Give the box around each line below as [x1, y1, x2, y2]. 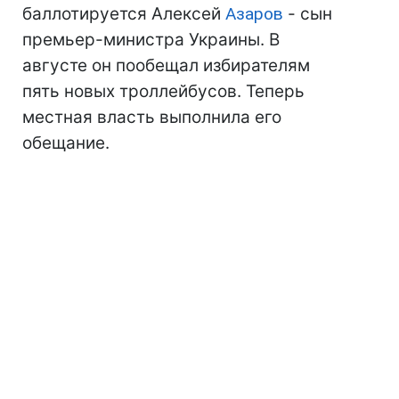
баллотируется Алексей [22, 4, 225, 24]
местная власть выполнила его [22, 107, 281, 127]
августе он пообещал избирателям [22, 55, 310, 76]
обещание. [22, 133, 110, 153]
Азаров [225, 4, 283, 24]
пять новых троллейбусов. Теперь [22, 81, 305, 102]
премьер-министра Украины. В [22, 29, 280, 50]
